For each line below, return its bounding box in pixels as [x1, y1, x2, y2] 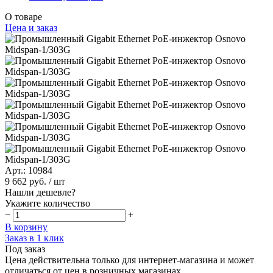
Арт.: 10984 [5, 165, 52, 175]
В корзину [5, 222, 48, 232]
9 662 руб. [5, 176, 46, 186]
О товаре [5, 12, 42, 22]
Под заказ [5, 244, 45, 254]
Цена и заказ [5, 23, 57, 33]
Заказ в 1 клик [5, 233, 64, 243]
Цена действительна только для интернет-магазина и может [5, 255, 254, 265]
